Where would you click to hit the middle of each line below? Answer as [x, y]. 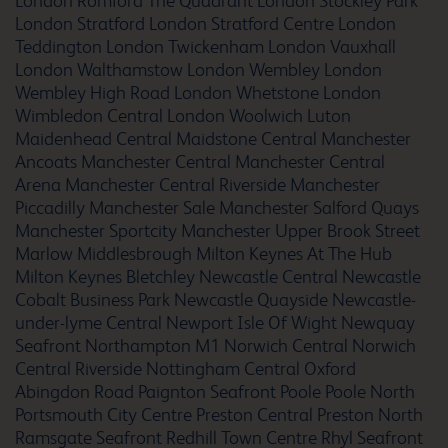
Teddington [58, 47]
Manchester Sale [152, 208]
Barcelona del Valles [252, 159]
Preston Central [254, 415]
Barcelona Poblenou [252, 373]
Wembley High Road [92, 93]
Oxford [330, 369]
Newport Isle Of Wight [251, 323]
